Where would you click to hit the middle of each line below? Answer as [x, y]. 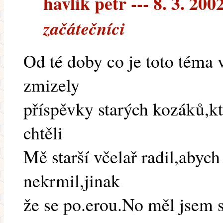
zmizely [52, 85]
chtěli [43, 133]
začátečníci [84, 29]
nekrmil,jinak [72, 180]
